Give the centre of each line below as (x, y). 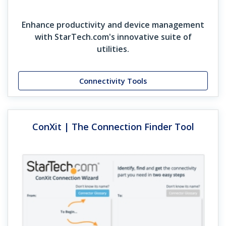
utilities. (113, 49)
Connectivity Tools (113, 81)
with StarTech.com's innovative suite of (113, 37)
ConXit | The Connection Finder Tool (113, 127)
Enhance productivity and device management (113, 25)
